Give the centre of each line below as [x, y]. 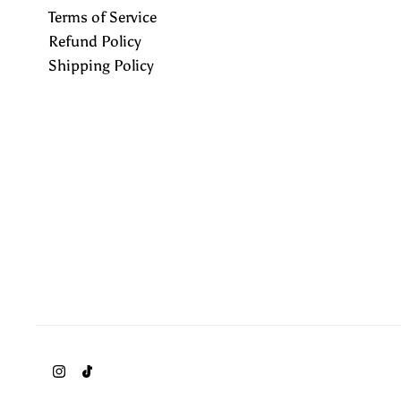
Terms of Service [103, 17]
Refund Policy [95, 41]
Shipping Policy [102, 65]
